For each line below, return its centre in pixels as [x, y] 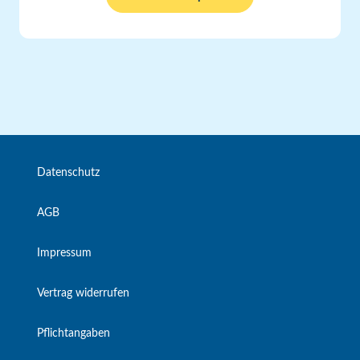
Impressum [64, 253]
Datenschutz [68, 172]
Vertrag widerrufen [83, 293]
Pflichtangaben [74, 333]
